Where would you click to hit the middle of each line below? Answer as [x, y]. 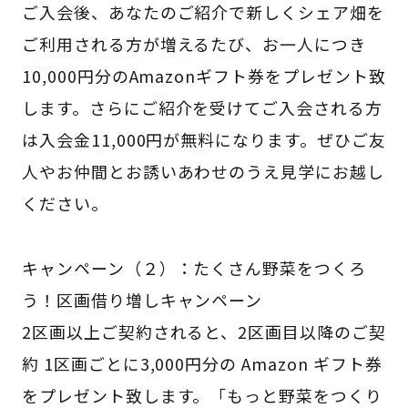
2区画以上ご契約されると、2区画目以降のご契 [204, 331]
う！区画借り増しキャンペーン [142, 299]
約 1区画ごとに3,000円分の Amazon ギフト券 [202, 363]
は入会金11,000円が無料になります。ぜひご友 [204, 139]
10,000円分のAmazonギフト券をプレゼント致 [204, 75]
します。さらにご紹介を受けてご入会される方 [202, 107]
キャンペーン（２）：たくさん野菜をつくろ [194, 267]
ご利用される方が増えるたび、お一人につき [194, 43]
